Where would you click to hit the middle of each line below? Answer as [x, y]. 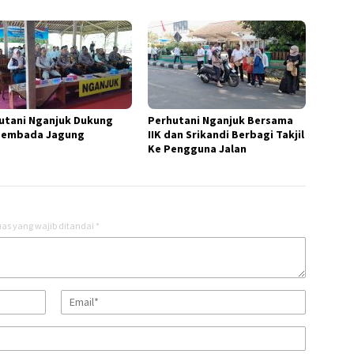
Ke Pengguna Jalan [198, 148]
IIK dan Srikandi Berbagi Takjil [226, 134]
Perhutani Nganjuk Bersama [221, 120]
